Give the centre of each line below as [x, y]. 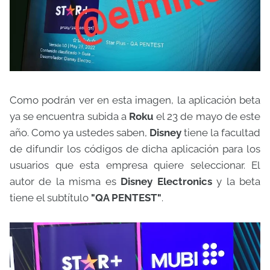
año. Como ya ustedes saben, [80, 133]
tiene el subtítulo [50, 198]
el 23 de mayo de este [209, 117]
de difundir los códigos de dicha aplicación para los [135, 149]
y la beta [236, 182]
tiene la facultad [221, 133]
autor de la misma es [65, 182]
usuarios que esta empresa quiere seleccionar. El [135, 165]
